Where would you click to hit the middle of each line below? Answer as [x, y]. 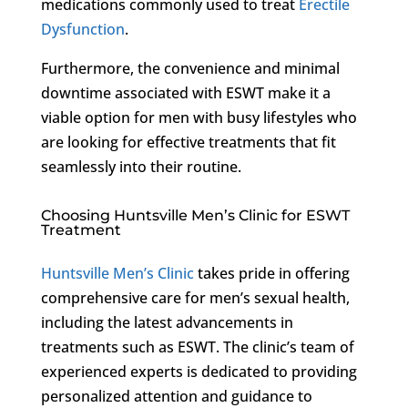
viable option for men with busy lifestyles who [199, 117]
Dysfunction [82, 29]
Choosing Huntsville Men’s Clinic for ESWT [195, 215]
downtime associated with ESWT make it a [185, 92]
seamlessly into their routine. [141, 166]
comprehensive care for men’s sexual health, [195, 297]
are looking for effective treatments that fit [188, 142]
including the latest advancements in [167, 322]
